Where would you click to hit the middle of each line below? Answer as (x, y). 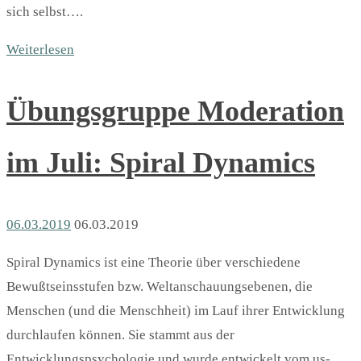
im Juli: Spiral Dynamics (161, 163)
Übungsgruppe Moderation (175, 112)
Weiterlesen (40, 49)
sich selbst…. (45, 11)
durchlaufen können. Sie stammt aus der (120, 335)
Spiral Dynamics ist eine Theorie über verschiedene (154, 263)
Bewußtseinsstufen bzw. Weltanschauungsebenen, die (160, 287)
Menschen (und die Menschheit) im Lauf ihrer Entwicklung (176, 311)
